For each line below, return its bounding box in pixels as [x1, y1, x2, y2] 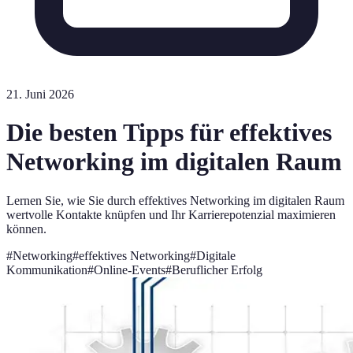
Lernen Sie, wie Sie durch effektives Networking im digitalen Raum [6, 193, 344, 207]
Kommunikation [6, 262, 87, 277]
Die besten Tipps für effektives [6, 118, 332, 147]
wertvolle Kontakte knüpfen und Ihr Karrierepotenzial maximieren [6, 207, 336, 221]
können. [6, 221, 46, 236]
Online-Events [94, 262, 165, 277]
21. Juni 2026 [6, 87, 74, 101]
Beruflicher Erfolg [172, 262, 262, 277]
